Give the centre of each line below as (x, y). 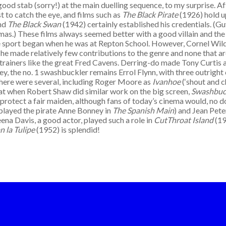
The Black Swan (34, 24)
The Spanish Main (143, 110)
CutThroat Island (184, 120)
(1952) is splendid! (69, 129)
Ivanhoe (166, 81)
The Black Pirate (150, 14)
